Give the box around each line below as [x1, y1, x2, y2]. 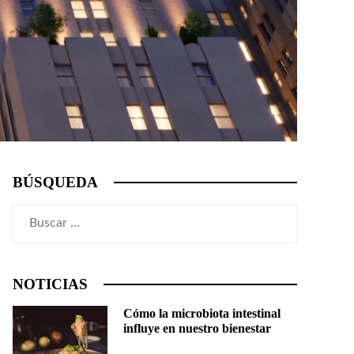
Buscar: [12, 207, 53, 220]
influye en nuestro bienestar [123, 321, 271, 335]
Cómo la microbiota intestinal [123, 306, 281, 320]
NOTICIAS [13, 275, 88, 292]
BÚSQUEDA [13, 173, 98, 190]
